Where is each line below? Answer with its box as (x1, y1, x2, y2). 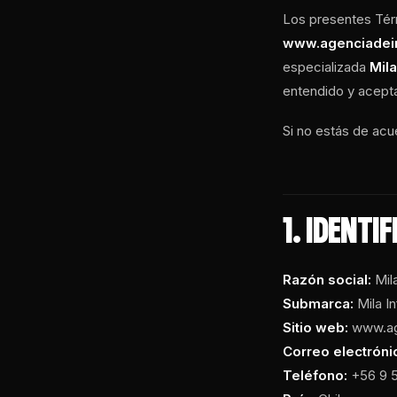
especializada (283, 58, 370, 75)
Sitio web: (283, 318, 349, 336)
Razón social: (283, 270, 372, 288)
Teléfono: (283, 366, 348, 384)
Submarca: (283, 294, 354, 312)
